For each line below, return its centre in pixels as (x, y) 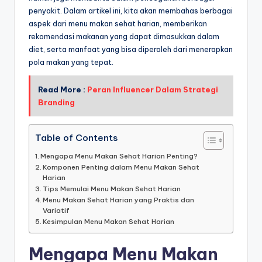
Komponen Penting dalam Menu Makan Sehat (121, 167)
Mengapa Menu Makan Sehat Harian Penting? (119, 156)
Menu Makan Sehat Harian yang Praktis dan (119, 199)
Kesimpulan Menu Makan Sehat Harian (109, 221)
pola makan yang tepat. (71, 62)
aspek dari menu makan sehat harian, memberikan (118, 24)
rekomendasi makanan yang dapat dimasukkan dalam (124, 37)
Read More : (62, 89)
